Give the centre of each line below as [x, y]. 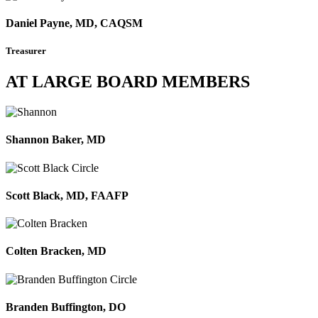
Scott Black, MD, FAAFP [67, 195]
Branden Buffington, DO [66, 307]
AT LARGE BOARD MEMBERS [128, 82]
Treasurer [26, 50]
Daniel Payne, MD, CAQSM [74, 23]
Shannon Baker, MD [56, 140]
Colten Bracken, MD [56, 251]
